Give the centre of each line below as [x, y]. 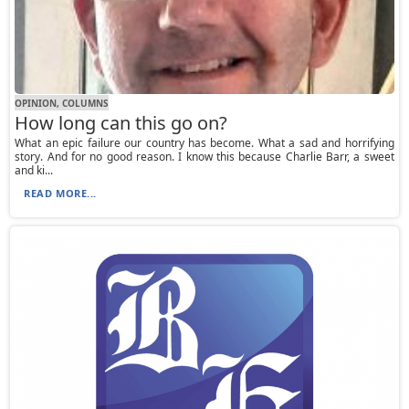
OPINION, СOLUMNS [62, 103]
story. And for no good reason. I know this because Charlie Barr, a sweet [204, 157]
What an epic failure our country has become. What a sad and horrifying [204, 143]
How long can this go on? [121, 123]
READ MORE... [60, 194]
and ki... [34, 171]
